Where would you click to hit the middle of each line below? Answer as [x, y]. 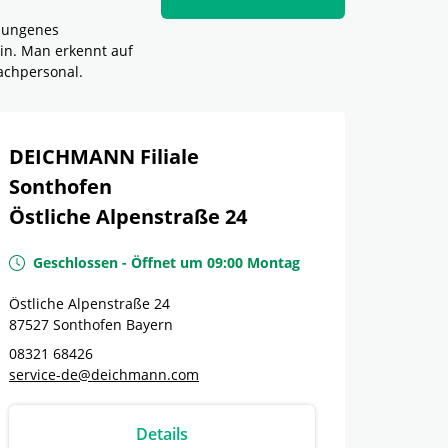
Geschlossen [75, 262]
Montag [273, 262]
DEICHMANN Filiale [104, 156]
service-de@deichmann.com [104, 374]
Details [162, 434]
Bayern [149, 324]
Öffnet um [167, 262]
